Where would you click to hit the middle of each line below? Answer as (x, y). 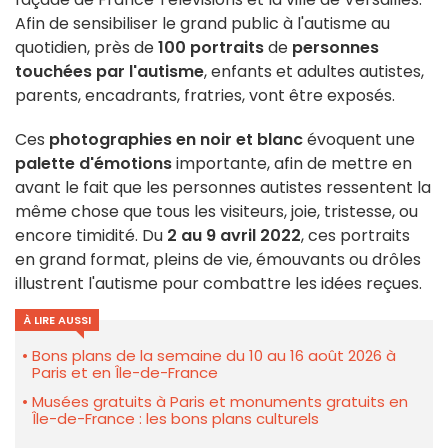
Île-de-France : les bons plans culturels (175, 419)
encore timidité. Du (91, 236)
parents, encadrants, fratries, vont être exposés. (207, 96)
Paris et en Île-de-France (125, 373)
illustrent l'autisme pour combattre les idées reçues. (218, 284)
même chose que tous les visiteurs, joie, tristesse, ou (216, 212)
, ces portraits (355, 236)
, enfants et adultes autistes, (314, 72)
